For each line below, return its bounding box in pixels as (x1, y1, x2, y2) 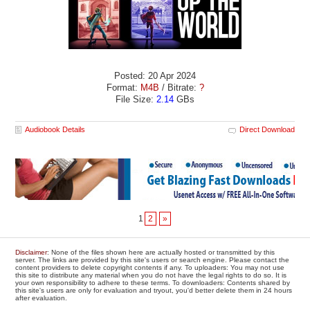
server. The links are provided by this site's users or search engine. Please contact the (15, 256, 290, 264)
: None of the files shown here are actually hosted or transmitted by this (47, 248, 275, 257)
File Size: (116, 94, 156, 104)
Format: (106, 82, 140, 93)
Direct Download (239, 125, 295, 134)
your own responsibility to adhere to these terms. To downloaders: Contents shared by (15, 279, 291, 287)
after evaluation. (15, 294, 68, 302)
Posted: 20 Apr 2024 (114, 71, 196, 81)
